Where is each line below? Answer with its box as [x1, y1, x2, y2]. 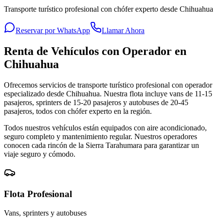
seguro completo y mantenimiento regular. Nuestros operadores [4, 132, 197, 141]
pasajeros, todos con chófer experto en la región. [4, 107, 152, 115]
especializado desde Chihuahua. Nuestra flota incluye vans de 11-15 [4, 89, 212, 98]
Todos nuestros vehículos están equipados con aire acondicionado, [4, 123, 207, 132]
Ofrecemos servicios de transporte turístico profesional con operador [4, 80, 212, 89]
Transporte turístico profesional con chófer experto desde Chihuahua [4, 4, 213, 13]
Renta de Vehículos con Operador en [4, 44, 186, 57]
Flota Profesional [4, 189, 72, 200]
